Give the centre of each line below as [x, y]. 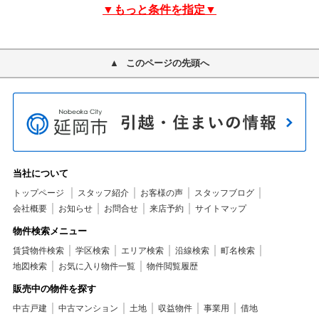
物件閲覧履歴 [172, 267]
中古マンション [88, 309]
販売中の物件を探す [54, 289]
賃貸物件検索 [38, 251]
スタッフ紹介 [103, 193]
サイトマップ [220, 209]
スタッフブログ [224, 193]
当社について [40, 174]
